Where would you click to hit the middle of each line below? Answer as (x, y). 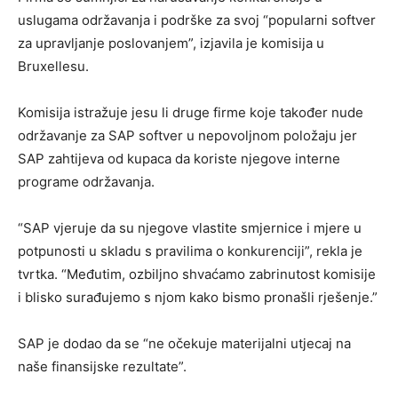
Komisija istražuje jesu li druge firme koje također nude (191, 113)
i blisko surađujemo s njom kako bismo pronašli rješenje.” (198, 298)
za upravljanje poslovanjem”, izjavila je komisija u (171, 44)
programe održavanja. (86, 182)
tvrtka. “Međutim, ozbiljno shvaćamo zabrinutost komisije (197, 275)
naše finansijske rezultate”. (102, 367)
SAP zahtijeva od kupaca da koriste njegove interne (179, 159)
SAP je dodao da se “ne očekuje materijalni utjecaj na (184, 344)
